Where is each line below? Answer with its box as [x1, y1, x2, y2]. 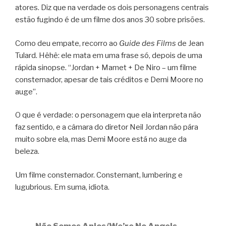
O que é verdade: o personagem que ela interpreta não [15, 110, 201, 120]
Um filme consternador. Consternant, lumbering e [15, 170, 183, 180]
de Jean [176, 38, 204, 48]
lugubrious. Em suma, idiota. [15, 182, 109, 192]
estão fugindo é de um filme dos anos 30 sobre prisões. [15, 15, 205, 25]
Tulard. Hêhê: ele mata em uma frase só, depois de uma [15, 50, 202, 60]
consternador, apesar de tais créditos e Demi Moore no [15, 75, 203, 84]
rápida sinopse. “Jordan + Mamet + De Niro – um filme [15, 63, 197, 72]
